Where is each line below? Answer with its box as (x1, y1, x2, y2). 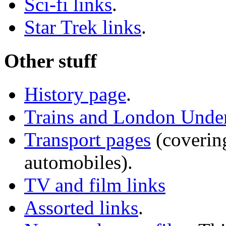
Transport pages (24, 128, 151, 150)
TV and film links (24, 174, 165, 196)
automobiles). (24, 151, 133, 173)
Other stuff (4, 49, 97, 72)
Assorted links (24, 196, 138, 218)
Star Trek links (24, 16, 141, 38)
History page (24, 83, 126, 105)
